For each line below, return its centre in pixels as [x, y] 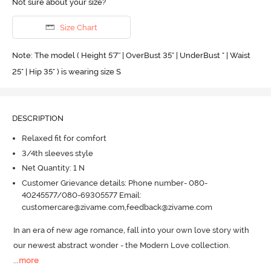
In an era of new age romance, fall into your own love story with [132, 230]
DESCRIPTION [38, 118]
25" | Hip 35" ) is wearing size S [66, 71]
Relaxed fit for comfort [64, 139]
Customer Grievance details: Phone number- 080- [114, 183]
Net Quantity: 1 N [53, 168]
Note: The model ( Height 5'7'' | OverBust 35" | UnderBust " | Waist [131, 55]
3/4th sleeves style [57, 153]
